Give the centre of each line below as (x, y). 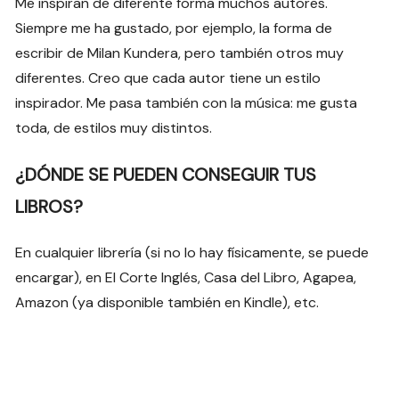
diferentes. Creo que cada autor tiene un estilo (168, 78)
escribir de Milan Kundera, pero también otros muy (180, 53)
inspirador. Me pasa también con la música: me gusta (187, 103)
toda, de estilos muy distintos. (114, 128)
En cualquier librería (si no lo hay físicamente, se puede (192, 253)
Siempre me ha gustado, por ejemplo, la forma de (174, 28)
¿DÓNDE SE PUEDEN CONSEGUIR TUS (166, 175)
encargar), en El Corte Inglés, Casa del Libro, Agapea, (186, 278)
